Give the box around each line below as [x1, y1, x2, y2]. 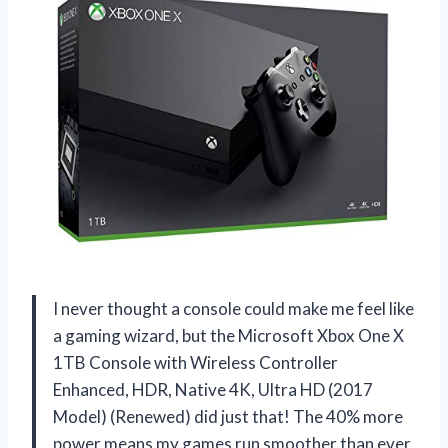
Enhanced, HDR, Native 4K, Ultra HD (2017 [53, 379, 373, 401]
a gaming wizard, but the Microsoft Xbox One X [53, 325, 404, 347]
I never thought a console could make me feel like [53, 298, 414, 320]
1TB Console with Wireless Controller [53, 352, 338, 374]
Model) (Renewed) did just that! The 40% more [53, 406, 403, 428]
